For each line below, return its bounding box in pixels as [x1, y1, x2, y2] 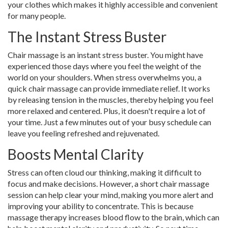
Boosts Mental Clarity [8, 146, 144, 163]
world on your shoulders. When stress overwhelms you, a [8, 72, 202, 82]
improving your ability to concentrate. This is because [8, 201, 193, 211]
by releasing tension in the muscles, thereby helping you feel [8, 95, 213, 105]
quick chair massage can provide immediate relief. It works [8, 83, 210, 94]
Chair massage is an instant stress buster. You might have [8, 50, 203, 60]
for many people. [8, 11, 66, 21]
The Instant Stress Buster [8, 28, 166, 46]
